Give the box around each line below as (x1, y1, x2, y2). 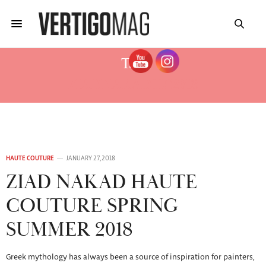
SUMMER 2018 (6, 217, 133, 243)
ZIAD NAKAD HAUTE (6, 170, 197, 195)
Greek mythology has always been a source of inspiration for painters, (6, 254, 254, 261)
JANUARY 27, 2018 (66, 156, 115, 161)
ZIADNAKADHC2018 (68, 75, 198, 94)
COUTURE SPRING (6, 194, 179, 219)
